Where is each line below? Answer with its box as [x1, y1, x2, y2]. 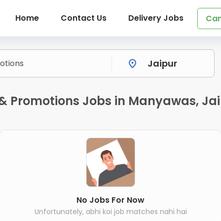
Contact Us [60, 12, 107, 24]
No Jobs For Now [76, 194, 145, 206]
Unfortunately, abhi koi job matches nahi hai [34, 206, 187, 217]
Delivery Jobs [128, 12, 184, 24]
